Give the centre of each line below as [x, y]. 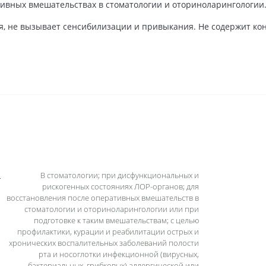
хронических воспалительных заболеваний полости [104, 243]
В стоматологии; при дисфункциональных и [120, 175]
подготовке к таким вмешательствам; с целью [116, 220]
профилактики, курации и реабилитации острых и [108, 231]
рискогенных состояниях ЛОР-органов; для [121, 186]
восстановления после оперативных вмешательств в [103, 197]
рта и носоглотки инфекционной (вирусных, [119, 254]
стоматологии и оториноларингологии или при [112, 209]
